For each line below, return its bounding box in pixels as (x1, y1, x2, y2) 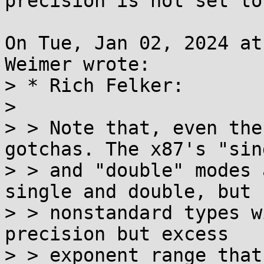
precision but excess (5, 223, 229, 245)
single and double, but (5, 181, 251, 202)
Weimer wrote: (5, 54, 150, 75)
